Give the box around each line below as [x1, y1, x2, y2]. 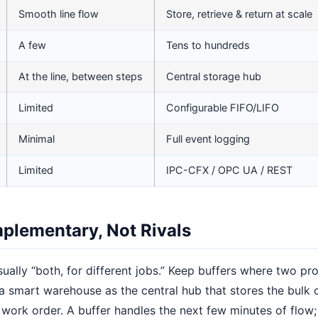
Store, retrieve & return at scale [166, 8, 312, 21]
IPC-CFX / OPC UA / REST [166, 164, 292, 177]
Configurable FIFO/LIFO [166, 102, 279, 114]
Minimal [18, 133, 55, 146]
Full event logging [166, 133, 250, 146]
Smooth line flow [18, 8, 99, 21]
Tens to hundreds [166, 39, 250, 52]
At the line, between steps [18, 70, 143, 83]
